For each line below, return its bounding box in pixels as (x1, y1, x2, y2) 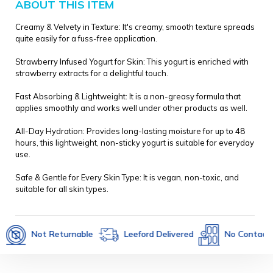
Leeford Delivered (101, 229, 171, 240)
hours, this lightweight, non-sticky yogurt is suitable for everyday (15, 138, 254, 148)
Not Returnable (8, 229, 70, 240)
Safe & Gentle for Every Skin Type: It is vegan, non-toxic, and (15, 172, 239, 183)
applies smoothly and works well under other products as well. (15, 103, 247, 113)
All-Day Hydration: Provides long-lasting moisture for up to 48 (15, 126, 245, 136)
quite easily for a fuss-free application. (15, 34, 157, 44)
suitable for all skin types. (15, 184, 108, 194)
